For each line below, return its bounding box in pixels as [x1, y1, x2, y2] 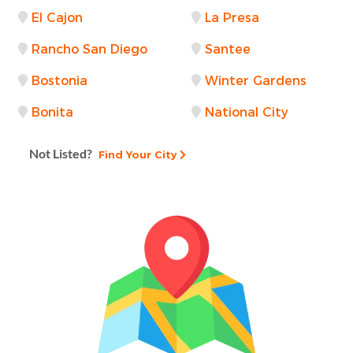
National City [205, 104, 288, 120]
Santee [205, 41, 251, 57]
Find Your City [92, 147, 180, 161]
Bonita [32, 104, 73, 120]
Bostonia [32, 72, 87, 88]
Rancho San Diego [32, 41, 147, 57]
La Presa [205, 9, 259, 25]
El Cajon [32, 9, 83, 25]
